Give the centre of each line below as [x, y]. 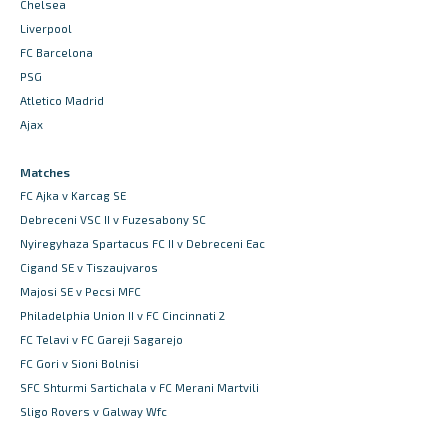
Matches [45, 172]
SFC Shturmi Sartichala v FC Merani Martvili [139, 388]
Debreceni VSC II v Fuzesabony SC [113, 220]
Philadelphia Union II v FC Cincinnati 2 [122, 316]
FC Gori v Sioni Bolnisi [79, 364]
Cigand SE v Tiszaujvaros [89, 268]
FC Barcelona [56, 53]
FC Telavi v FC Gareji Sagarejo [101, 340]
